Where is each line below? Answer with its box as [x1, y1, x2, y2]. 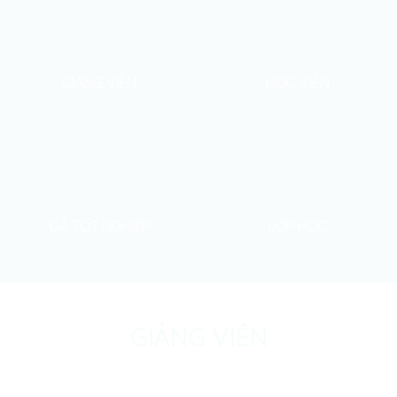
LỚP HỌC [268, 217, 328, 236]
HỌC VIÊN [266, 73, 330, 91]
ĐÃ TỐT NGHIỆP [49, 217, 150, 236]
